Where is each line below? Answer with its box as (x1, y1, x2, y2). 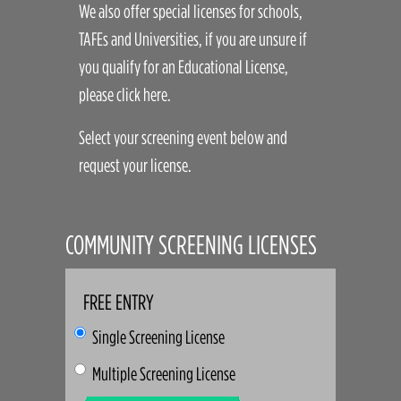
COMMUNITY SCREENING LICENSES (65, 229, 318, 259)
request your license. (79, 155, 192, 175)
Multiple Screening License (92, 363, 236, 384)
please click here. (79, 84, 172, 105)
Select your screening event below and (79, 127, 288, 148)
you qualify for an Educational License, (79, 56, 289, 77)
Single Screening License (92, 327, 226, 347)
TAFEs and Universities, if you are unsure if (79, 29, 308, 49)
